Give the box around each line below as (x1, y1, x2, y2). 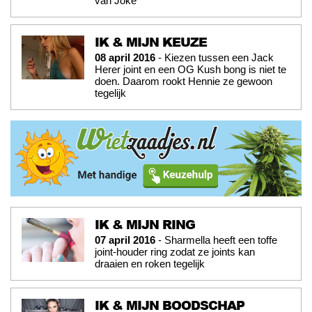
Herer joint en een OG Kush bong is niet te (95, 63, 286, 76)
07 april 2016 (95, 234, 155, 247)
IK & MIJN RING (95, 215, 195, 234)
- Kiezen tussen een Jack (155, 52, 274, 64)
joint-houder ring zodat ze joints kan (95, 246, 255, 258)
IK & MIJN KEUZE (95, 33, 207, 52)
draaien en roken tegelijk (95, 258, 205, 270)
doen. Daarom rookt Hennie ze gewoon (95, 75, 272, 88)
